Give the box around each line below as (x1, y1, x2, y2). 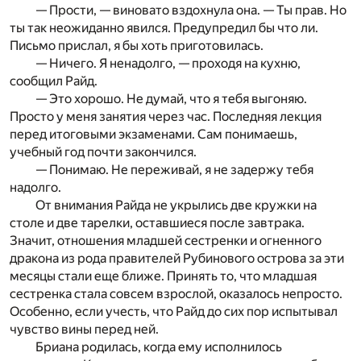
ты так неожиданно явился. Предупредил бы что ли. (10, 19, 318, 35)
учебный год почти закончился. (10, 143, 197, 160)
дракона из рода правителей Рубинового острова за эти (10, 250, 344, 266)
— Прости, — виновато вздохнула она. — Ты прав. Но (35, 2, 346, 18)
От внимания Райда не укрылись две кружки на (35, 197, 317, 213)
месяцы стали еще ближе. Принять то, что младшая (10, 268, 317, 284)
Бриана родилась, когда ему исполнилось (35, 338, 282, 355)
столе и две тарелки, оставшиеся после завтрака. (10, 214, 305, 230)
